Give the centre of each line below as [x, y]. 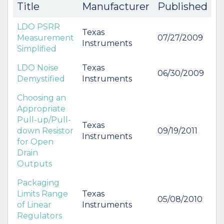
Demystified [41, 78]
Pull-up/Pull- [44, 119]
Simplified [37, 48]
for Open [35, 141]
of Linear [34, 204]
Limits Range [42, 193]
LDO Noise [38, 67]
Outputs [34, 163]
